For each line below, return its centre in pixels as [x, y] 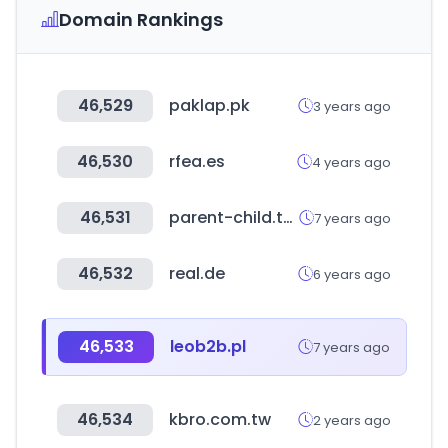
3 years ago [352, 106]
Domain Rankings [141, 19]
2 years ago [352, 420]
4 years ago [351, 162]
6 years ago [352, 274]
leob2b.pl [208, 346]
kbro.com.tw [220, 419]
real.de [197, 273]
